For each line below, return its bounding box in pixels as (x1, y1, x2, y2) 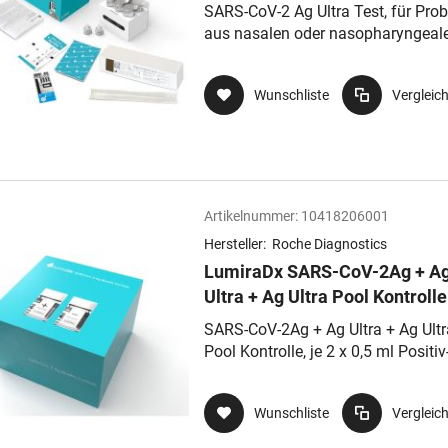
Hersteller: (204, 236, 269, 252)
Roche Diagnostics (272, 236, 387, 252)
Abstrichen (204, 46, 279, 65)
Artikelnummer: (204, 208, 298, 224)
